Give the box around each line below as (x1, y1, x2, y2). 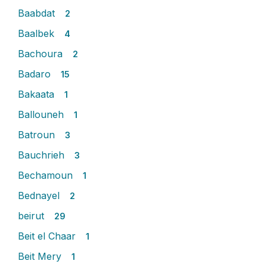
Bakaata (18, 88, 57, 100)
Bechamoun (18, 169, 76, 181)
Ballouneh (18, 108, 67, 120)
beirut (18, 210, 47, 222)
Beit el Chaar (18, 230, 79, 242)
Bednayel (18, 190, 63, 201)
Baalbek (18, 27, 57, 39)
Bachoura (18, 48, 66, 60)
